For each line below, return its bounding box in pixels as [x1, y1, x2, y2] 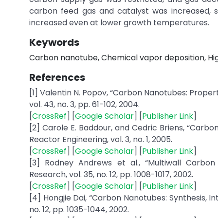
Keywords [29, 36, 79, 49]
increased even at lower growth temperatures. [29, 17, 209, 28]
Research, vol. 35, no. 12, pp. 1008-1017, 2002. [29, 169, 193, 180]
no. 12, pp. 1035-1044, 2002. [29, 204, 129, 215]
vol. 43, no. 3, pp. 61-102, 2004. [29, 99, 140, 110]
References [29, 71, 85, 84]
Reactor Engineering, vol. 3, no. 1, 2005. [29, 134, 172, 145]
